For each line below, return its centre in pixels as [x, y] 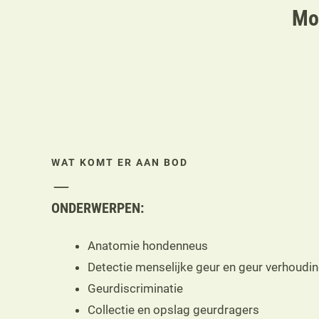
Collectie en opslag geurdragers [173, 309]
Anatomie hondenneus [148, 245]
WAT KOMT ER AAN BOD [120, 162]
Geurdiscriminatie [135, 288]
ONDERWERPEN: [98, 208]
